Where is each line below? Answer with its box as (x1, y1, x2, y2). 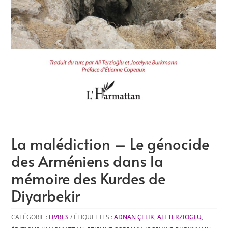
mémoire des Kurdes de (11, 168, 166, 188)
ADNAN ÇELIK (114, 213, 155, 221)
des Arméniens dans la (11, 151, 164, 171)
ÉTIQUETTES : (74, 213, 115, 221)
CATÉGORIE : (11, 213, 49, 221)
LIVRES (49, 213, 69, 221)
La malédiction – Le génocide (11, 133, 210, 154)
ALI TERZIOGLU (157, 213, 202, 221)
